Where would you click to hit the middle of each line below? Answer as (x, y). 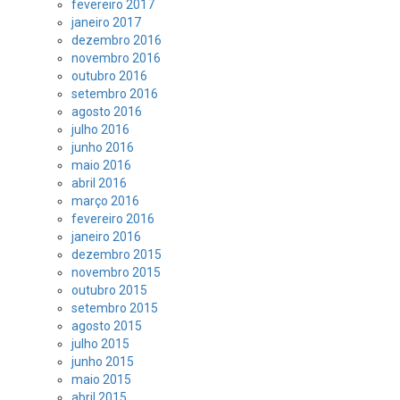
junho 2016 (103, 147)
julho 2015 (100, 344)
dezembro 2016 (117, 40)
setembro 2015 (115, 308)
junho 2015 (103, 362)
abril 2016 (99, 183)
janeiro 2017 (106, 22)
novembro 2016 (116, 58)
